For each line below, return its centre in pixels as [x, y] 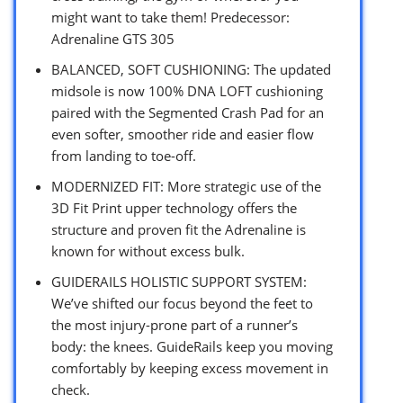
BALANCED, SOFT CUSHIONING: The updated [191, 69]
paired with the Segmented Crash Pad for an [188, 112]
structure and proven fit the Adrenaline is [179, 229]
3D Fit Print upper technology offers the [174, 207]
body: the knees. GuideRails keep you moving [192, 346]
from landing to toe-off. [124, 155]
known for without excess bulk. [148, 251]
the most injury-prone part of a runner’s [175, 324]
